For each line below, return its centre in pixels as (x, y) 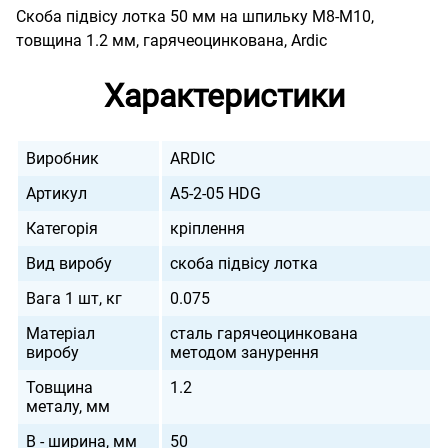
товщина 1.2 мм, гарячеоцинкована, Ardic (171, 40)
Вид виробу (69, 263)
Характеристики (224, 96)
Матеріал (60, 333)
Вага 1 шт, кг (74, 298)
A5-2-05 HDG (216, 193)
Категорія (62, 228)
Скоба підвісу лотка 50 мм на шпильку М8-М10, (195, 16)
